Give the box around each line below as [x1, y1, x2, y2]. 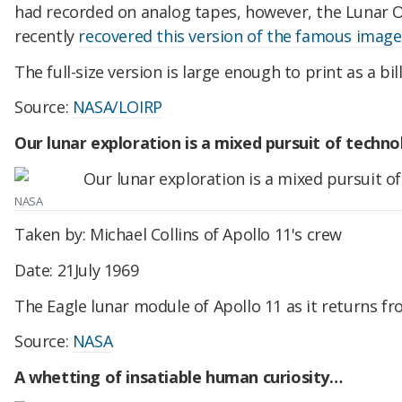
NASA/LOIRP [72, 96, 162, 118]
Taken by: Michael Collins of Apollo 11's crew [14, 223, 342, 245]
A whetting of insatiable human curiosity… [14, 366, 343, 389]
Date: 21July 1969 [14, 258, 139, 281]
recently [14, 24, 79, 47]
